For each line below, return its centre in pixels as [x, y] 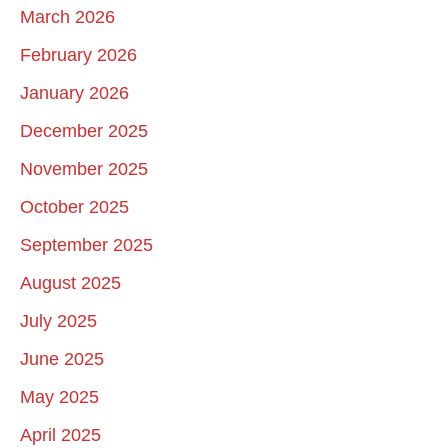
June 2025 [62, 358]
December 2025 [84, 130]
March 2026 [67, 16]
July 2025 [58, 320]
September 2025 [86, 244]
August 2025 [70, 282]
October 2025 [74, 206]
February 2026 [78, 54]
